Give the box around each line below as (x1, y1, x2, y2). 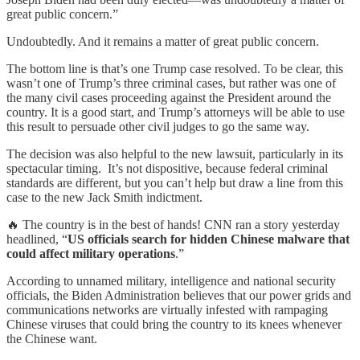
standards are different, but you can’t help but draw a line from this (6, 175, 343, 190)
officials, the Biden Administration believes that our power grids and (6, 288, 351, 302)
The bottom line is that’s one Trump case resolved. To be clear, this (6, 61, 343, 76)
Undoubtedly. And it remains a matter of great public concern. (6, 34, 319, 48)
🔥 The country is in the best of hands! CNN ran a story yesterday (6, 217, 340, 231)
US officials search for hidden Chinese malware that (67, 231, 350, 246)
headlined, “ (6, 231, 67, 246)
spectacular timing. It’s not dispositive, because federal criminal (6, 161, 328, 175)
